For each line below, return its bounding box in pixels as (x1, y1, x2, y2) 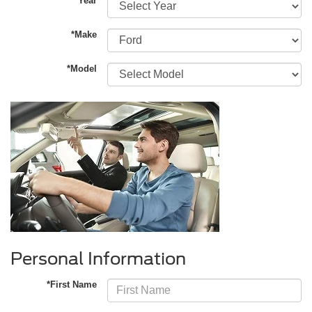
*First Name (47, 279, 97, 290)
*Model (67, 63, 97, 75)
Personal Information (10, 249, 186, 270)
